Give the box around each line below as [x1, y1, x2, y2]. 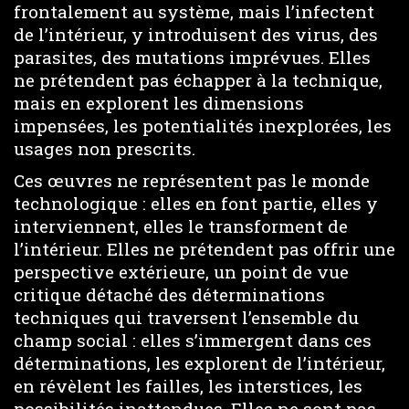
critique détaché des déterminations [14, 282, 325, 306]
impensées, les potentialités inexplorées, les [14, 114, 392, 137]
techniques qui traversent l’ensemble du [14, 305, 359, 329]
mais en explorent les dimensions [14, 91, 304, 114]
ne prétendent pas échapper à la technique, [14, 68, 383, 91]
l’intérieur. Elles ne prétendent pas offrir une [14, 236, 395, 260]
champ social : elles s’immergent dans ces [14, 328, 372, 351]
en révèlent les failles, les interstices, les [14, 373, 362, 397]
